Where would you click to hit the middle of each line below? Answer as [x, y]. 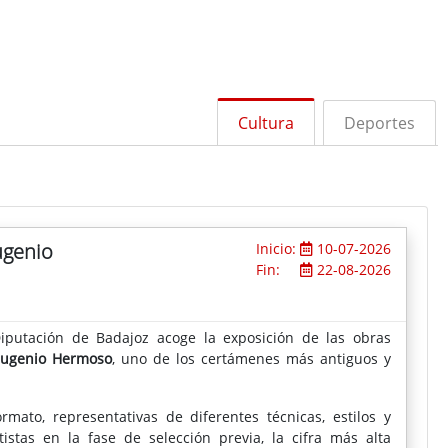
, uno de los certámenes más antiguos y [251, 358]
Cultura [265, 122]
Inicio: [277, 248]
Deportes [379, 122]
